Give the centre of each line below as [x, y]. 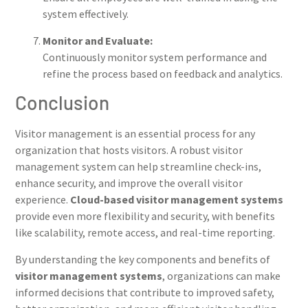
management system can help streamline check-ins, [138, 167]
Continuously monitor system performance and [155, 57]
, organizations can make [221, 275]
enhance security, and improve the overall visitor [129, 183]
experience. [43, 200]
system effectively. [86, 14]
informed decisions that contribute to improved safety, [145, 292]
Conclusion [62, 103]
